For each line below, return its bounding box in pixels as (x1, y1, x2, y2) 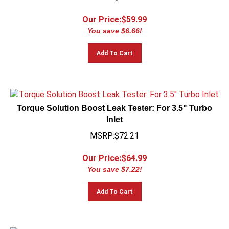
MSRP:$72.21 (90, 126, 139, 136)
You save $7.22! (87, 161, 142, 169)
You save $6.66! (87, 22, 142, 30)
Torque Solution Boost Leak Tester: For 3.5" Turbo (17, 99, 212, 108)
